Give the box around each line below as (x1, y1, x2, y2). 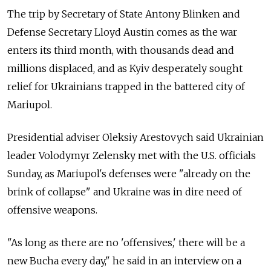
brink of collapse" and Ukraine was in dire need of (7, 186, 242, 198)
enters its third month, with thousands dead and (7, 44, 234, 57)
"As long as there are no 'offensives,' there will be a (7, 237, 245, 249)
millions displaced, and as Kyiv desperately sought (7, 62, 243, 75)
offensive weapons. (7, 204, 97, 217)
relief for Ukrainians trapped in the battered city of (7, 80, 245, 93)
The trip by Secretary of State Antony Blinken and (7, 8, 240, 21)
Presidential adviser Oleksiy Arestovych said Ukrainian (7, 131, 264, 144)
